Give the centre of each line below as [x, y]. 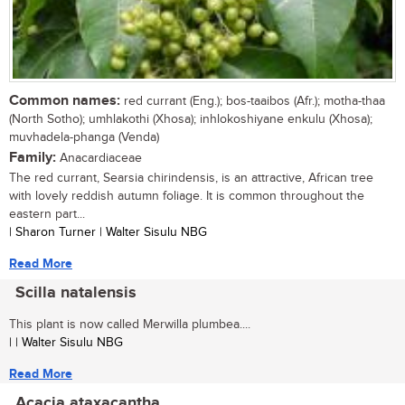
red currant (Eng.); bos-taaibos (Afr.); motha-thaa [253, 101]
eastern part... [47, 214]
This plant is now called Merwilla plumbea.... [130, 324]
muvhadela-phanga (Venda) [84, 137]
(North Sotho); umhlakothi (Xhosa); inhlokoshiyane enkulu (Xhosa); [191, 119]
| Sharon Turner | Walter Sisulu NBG [108, 232]
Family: [33, 157]
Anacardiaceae [99, 158]
